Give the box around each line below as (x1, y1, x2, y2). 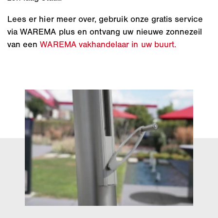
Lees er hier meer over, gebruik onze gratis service (7, 14, 203, 25)
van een (7, 39, 40, 50)
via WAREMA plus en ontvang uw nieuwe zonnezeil (7, 26, 202, 37)
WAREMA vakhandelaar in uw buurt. (40, 39, 177, 50)
